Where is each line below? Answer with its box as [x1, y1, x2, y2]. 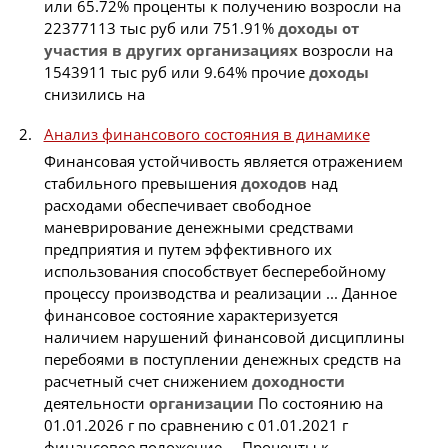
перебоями [43, 348, 129, 369]
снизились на [43, 84, 145, 105]
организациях [185, 40, 298, 61]
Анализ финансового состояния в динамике [43, 124, 370, 145]
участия [43, 40, 108, 61]
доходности [251, 370, 345, 391]
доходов [240, 172, 307, 193]
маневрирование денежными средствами [43, 216, 354, 237]
